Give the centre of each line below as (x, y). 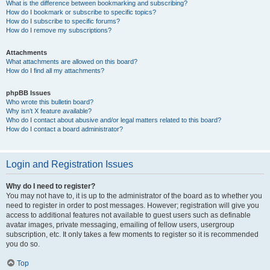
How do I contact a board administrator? (64, 129)
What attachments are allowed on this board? (72, 61)
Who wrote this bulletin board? (50, 102)
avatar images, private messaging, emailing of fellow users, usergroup (120, 225)
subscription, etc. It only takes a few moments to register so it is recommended (132, 234)
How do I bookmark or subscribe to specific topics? (81, 12)
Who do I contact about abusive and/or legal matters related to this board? (114, 120)
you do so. (23, 244)
